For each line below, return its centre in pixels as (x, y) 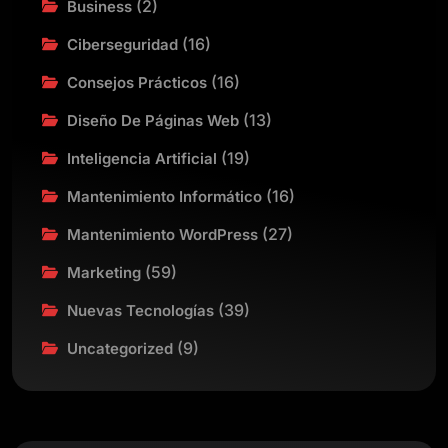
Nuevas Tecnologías (140, 310)
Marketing (104, 272)
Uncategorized (120, 348)
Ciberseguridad (122, 44)
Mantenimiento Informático (164, 196)
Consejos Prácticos (137, 82)
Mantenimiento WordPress (162, 234)
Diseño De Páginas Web (153, 120)
